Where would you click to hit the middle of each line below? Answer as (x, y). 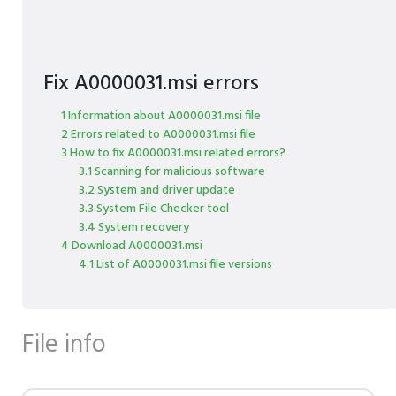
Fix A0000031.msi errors (151, 84)
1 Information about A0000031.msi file (161, 116)
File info (64, 345)
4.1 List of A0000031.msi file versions (175, 265)
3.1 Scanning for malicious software (172, 172)
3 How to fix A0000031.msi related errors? (173, 153)
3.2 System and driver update (157, 190)
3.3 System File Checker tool (154, 209)
